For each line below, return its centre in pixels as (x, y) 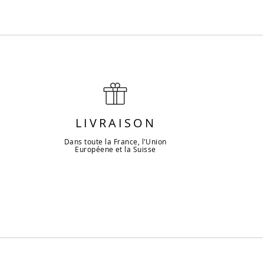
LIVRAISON (115, 123)
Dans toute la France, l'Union (115, 142)
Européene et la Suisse (115, 149)
